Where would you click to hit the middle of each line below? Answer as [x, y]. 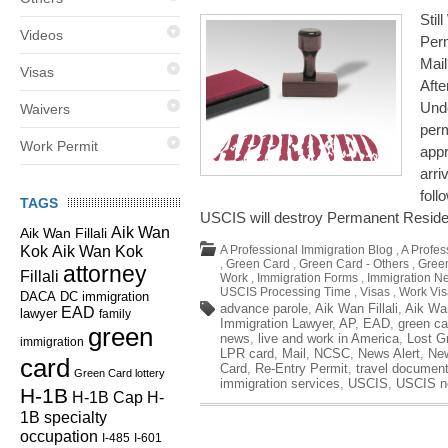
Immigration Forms [307, 278]
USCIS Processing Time [285, 292]
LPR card [247, 353]
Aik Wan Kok [97, 251]
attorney [105, 274]
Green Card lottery [119, 373]
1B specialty [63, 417]
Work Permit [59, 146]
